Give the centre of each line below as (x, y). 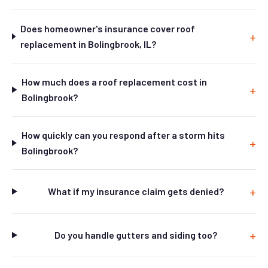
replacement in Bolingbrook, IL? (89, 44)
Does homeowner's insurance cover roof (108, 28)
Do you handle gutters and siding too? (135, 235)
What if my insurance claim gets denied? (135, 191)
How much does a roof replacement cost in (115, 82)
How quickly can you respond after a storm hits (123, 135)
